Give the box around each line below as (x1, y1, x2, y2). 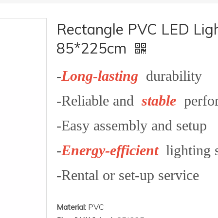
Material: (56, 202, 86, 212)
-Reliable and (56, 92, 142, 109)
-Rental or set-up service (56, 167, 199, 183)
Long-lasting (61, 68, 142, 84)
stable (142, 92, 180, 109)
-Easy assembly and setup (56, 117, 207, 133)
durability (142, 68, 202, 84)
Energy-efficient (61, 142, 158, 158)
